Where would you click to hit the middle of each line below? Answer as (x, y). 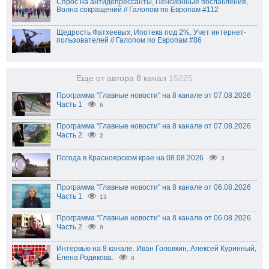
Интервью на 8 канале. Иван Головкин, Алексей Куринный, (156, 249)
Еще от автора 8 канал (122, 79)
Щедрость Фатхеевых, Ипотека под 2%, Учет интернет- (151, 33)
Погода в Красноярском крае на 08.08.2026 (130, 158)
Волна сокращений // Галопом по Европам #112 (138, 10)
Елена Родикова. (85, 258)
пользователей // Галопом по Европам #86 (129, 41)
